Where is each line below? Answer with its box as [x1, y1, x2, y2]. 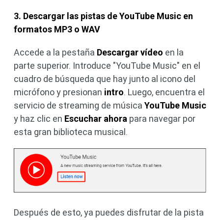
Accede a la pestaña [14, 47, 97, 57]
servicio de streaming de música [14, 100, 144, 110]
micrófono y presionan [14, 86, 104, 97]
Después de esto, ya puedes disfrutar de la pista [14, 207, 204, 218]
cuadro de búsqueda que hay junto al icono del [14, 73, 195, 84]
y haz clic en [14, 113, 64, 124]
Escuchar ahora [64, 113, 127, 124]
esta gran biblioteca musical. [14, 126, 128, 137]
